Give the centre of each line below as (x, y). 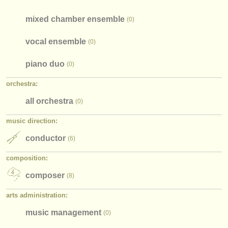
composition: (27, 158)
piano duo (45, 64)
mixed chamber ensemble (75, 19)
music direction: (32, 121)
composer (45, 175)
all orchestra (49, 101)
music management (63, 212)
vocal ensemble (56, 41)
